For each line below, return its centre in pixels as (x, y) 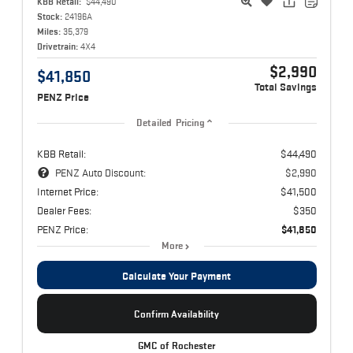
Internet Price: (67, 192)
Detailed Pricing (171, 123)
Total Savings (285, 87)
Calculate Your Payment (176, 276)
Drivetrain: (57, 46)
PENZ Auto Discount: (100, 173)
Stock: (49, 17)
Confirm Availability (176, 314)
